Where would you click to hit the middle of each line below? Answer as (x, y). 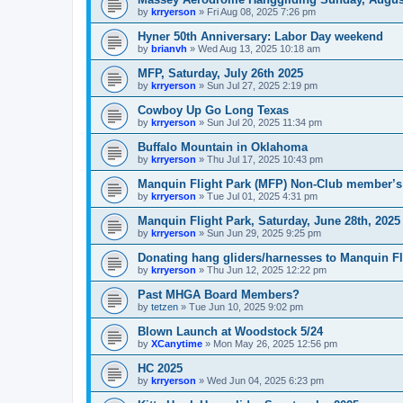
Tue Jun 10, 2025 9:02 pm (246, 307)
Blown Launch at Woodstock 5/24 (230, 331)
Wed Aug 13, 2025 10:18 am (259, 49)
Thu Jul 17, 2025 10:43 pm (265, 159)
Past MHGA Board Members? (219, 295)
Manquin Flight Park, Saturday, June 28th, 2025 (269, 221)
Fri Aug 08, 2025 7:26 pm (261, 12)
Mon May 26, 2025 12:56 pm (275, 344)
